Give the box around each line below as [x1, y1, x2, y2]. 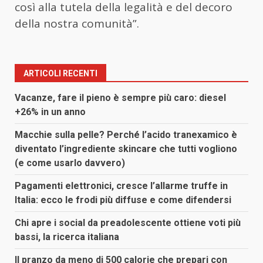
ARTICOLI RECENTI [23, 68, 97, 78]
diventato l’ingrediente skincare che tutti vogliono [15, 143, 237, 154]
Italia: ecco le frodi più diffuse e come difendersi [15, 194, 231, 205]
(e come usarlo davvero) [15, 157, 125, 168]
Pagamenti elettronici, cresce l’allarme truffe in [15, 180, 228, 191]
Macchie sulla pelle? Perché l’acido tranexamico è [15, 129, 237, 140]
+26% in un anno [15, 106, 86, 117]
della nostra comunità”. [15, 15, 139, 31]
